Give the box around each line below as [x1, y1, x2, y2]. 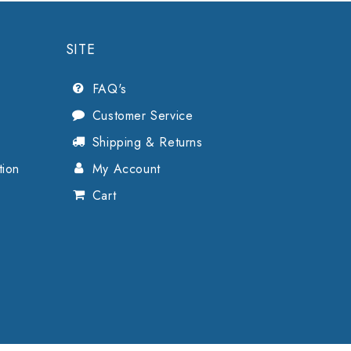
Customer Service [92, 107, 194, 125]
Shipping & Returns [92, 133, 203, 152]
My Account [92, 160, 161, 179]
